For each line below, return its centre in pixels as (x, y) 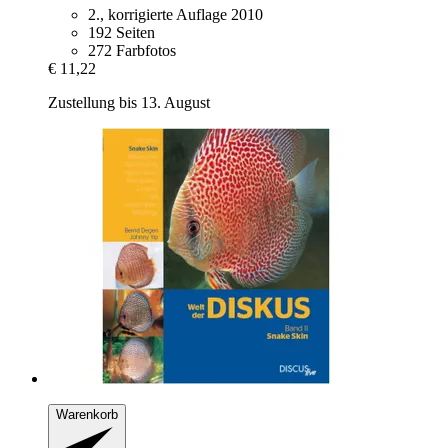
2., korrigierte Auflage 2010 (175, 14)
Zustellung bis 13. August (129, 102)
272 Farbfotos (132, 50)
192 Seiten (121, 32)
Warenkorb (87, 414)
